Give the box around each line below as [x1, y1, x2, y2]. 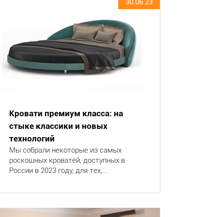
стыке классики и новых [9, 121, 108, 131]
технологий [9, 134, 55, 143]
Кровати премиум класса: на [9, 108, 123, 118]
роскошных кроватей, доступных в [9, 156, 125, 165]
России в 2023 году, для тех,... [9, 166, 108, 175]
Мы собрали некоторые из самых [9, 146, 122, 155]
